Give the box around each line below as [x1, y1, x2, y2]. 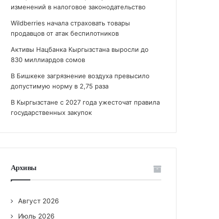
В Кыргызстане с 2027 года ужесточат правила [11, 98, 160, 106]
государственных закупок [11, 109, 92, 116]
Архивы [11, 162, 37, 173]
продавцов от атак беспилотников [11, 29, 119, 37]
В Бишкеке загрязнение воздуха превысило [11, 72, 150, 80]
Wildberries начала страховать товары [11, 19, 131, 27]
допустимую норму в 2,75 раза [11, 82, 109, 90]
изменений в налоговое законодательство [11, 3, 146, 11]
